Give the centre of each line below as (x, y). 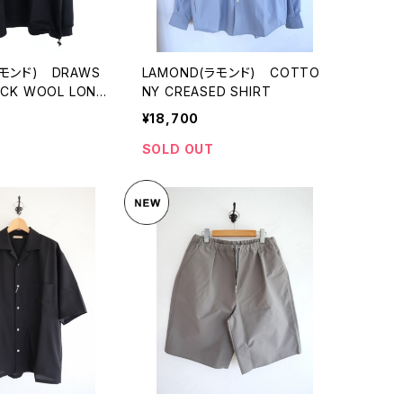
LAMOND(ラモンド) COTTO (231, 72)
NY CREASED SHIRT (206, 91)
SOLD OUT (178, 148)
